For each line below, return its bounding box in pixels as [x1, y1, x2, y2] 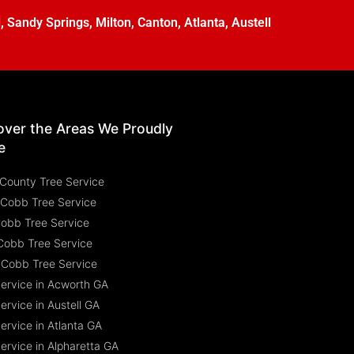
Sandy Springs [6, 14, 89, 30]
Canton [137, 14, 178, 30]
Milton [95, 14, 131, 30]
